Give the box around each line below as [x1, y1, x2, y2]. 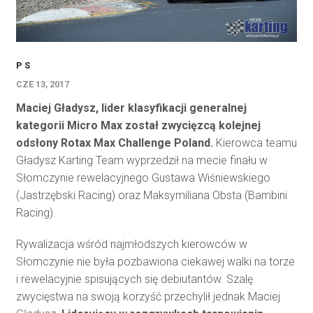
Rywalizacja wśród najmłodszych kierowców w [15, 237, 247, 251]
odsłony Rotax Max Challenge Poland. [15, 136, 213, 150]
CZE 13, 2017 [15, 78, 69, 89]
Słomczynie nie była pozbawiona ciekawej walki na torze [15, 254, 295, 268]
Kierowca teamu [212, 136, 297, 150]
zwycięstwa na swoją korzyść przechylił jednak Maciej [15, 289, 280, 303]
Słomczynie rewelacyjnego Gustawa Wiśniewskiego [15, 170, 270, 184]
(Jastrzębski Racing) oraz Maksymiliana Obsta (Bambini [15, 188, 287, 202]
